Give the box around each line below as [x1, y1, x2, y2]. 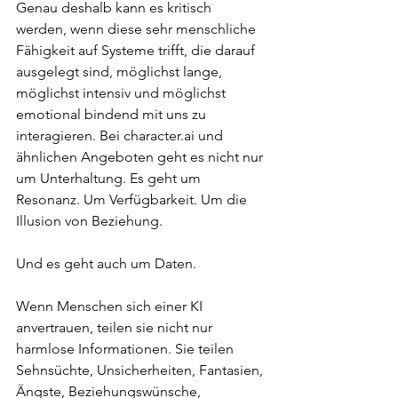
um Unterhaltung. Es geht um [16, 170, 204, 187]
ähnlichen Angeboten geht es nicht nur [16, 148, 267, 165]
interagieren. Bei [16, 127, 123, 144]
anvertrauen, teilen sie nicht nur [16, 319, 216, 336]
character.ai [123, 127, 195, 144]
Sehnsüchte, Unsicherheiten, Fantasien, [16, 362, 267, 378]
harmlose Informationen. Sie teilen [16, 340, 237, 357]
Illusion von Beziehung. [16, 212, 163, 229]
